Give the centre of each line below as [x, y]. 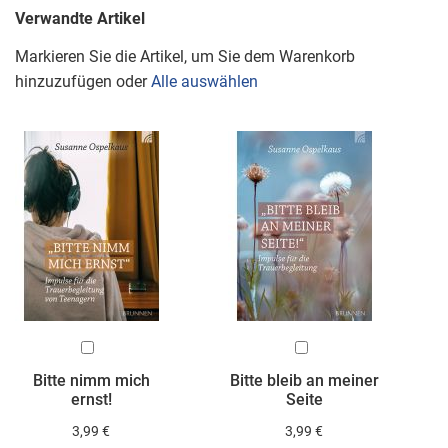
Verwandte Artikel [80, 19]
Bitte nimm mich [91, 381]
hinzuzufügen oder [83, 81]
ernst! [91, 400]
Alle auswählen [204, 81]
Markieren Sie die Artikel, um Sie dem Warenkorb [185, 56]
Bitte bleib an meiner [304, 381]
